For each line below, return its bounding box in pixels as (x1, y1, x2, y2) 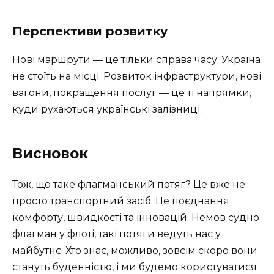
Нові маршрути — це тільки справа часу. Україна (12, 53, 261, 65)
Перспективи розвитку (12, 23, 168, 39)
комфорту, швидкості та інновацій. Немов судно (12, 211, 259, 223)
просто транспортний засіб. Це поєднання (12, 194, 229, 207)
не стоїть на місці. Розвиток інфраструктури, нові (12, 70, 261, 82)
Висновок (12, 144, 88, 162)
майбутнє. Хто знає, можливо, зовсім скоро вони (12, 244, 257, 256)
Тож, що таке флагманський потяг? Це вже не (12, 178, 245, 190)
